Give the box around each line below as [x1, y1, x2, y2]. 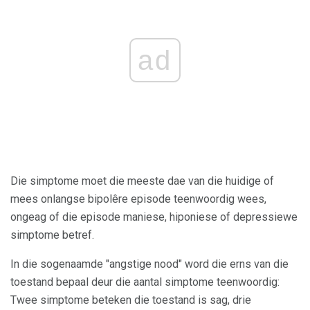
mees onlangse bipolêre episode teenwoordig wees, [10, 192, 266, 206]
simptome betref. [10, 228, 94, 242]
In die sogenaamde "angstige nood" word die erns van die [10, 257, 289, 271]
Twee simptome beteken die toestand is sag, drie [10, 293, 251, 307]
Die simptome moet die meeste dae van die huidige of [10, 174, 274, 188]
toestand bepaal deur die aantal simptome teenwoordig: [10, 275, 280, 289]
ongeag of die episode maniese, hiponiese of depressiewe [10, 210, 298, 224]
